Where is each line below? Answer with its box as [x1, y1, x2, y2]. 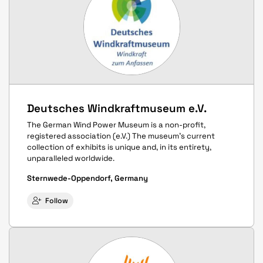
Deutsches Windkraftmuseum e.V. [27, 101, 207, 115]
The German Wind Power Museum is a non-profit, [27, 120, 205, 130]
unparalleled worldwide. [27, 153, 114, 164]
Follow [45, 196, 68, 205]
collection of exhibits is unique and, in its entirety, [27, 142, 211, 153]
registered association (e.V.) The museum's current [27, 131, 215, 141]
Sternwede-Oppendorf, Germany [27, 173, 148, 184]
